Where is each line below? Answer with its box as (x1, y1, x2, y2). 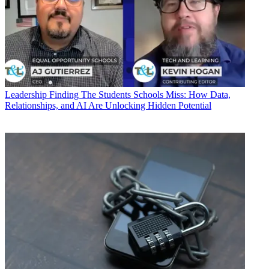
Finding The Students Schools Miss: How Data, (49, 89, 231, 100)
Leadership (5, 89, 47, 100)
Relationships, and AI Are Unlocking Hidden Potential (5, 100, 211, 111)
